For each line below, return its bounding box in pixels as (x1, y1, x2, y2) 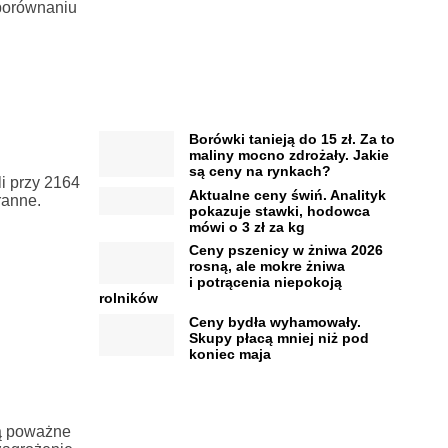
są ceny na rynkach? (188, 163, 331, 180)
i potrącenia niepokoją (188, 274, 342, 291)
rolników (98, 290, 158, 307)
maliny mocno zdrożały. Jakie (188, 147, 389, 164)
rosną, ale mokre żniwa (188, 258, 345, 275)
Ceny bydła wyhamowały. (188, 313, 361, 330)
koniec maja (188, 345, 271, 362)
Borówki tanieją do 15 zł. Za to (188, 131, 395, 148)
